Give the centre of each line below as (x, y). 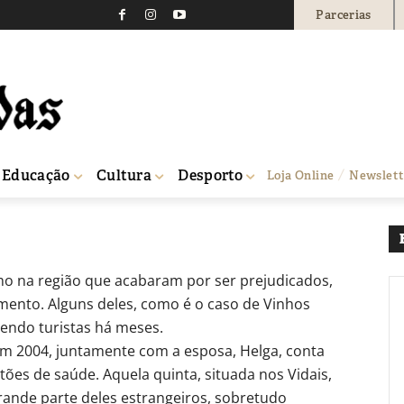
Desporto (211, 175)
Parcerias (344, 14)
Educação (36, 175)
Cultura (124, 175)
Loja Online (301, 175)
